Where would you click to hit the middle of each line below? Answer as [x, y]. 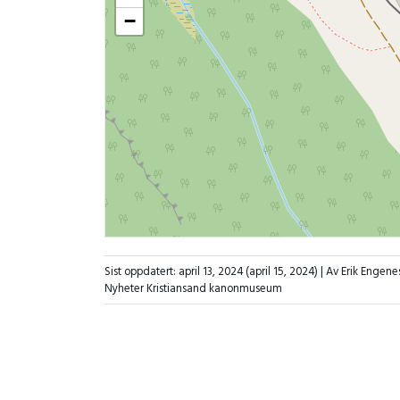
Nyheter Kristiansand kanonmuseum [193, 288]
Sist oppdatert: [141, 271]
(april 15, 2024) [281, 271]
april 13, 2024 [210, 271]
